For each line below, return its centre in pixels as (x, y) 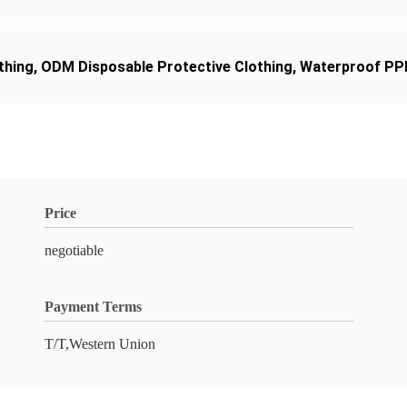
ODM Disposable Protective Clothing (167, 67)
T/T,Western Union (100, 344)
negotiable (74, 250)
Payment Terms (93, 307)
